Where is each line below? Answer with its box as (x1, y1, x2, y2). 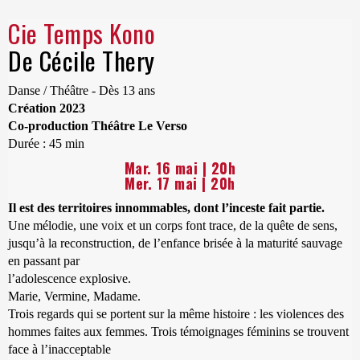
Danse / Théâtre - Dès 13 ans (8, 84, 155, 98)
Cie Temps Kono (8, 14, 155, 52)
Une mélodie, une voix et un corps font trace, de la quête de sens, (8, 219, 337, 233)
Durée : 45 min (8, 137, 84, 151)
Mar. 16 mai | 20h (124, 157, 236, 179)
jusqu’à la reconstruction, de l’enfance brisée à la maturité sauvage (8, 236, 342, 251)
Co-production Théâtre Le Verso (8, 119, 187, 133)
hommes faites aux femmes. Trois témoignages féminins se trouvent (8, 325, 349, 339)
